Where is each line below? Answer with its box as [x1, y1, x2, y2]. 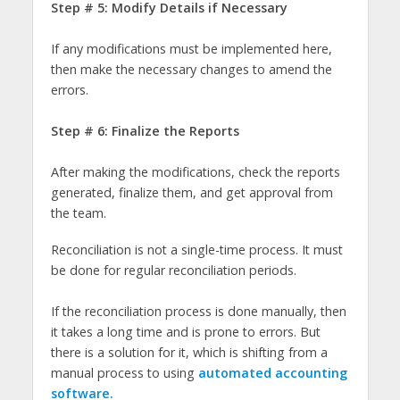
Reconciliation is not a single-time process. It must [50, 240, 343, 258]
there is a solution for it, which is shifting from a [50, 343, 328, 361]
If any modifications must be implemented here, [50, 39, 332, 57]
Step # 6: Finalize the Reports [50, 121, 239, 139]
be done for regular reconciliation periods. [50, 261, 304, 279]
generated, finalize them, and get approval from [50, 183, 333, 201]
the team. [50, 204, 113, 221]
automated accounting [197, 363, 347, 381]
